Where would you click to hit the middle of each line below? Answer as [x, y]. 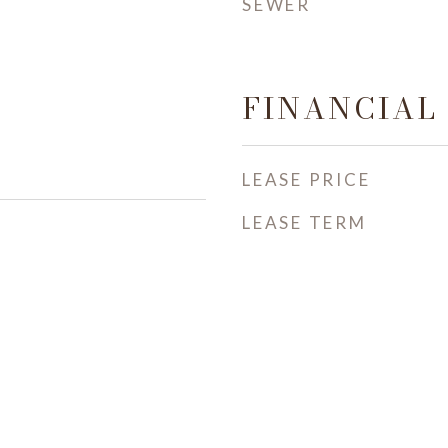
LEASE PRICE [306, 179]
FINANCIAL [340, 108]
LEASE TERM [304, 222]
